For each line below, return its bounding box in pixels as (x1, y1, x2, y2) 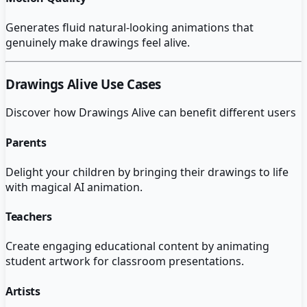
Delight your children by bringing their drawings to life (5, 164, 288, 180)
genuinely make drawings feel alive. (5, 34, 190, 50)
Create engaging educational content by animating (5, 238, 269, 254)
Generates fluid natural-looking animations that (5, 19, 254, 35)
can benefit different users (156, 105, 296, 121)
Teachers (5, 209, 52, 225)
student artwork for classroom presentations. (5, 254, 244, 269)
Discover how (5, 105, 79, 121)
